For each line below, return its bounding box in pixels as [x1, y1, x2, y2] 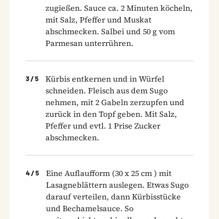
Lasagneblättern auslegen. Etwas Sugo [46, 179, 189, 190]
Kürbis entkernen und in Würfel [45, 73, 164, 84]
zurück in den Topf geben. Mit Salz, [45, 108, 177, 119]
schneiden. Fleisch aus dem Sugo [45, 85, 168, 96]
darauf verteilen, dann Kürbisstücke [46, 191, 181, 202]
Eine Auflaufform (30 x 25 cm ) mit [46, 167, 172, 178]
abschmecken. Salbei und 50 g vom [45, 25, 175, 37]
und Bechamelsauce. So [46, 202, 133, 214]
